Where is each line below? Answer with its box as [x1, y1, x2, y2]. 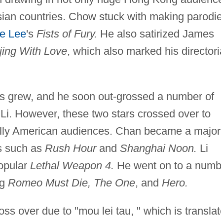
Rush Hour [44, 142, 96, 154]
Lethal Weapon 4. [30, 159, 114, 172]
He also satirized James [97, 27, 214, 40]
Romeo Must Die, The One [7, 176, 135, 189]
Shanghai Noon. [119, 142, 197, 154]
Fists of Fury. [36, 27, 97, 40]
